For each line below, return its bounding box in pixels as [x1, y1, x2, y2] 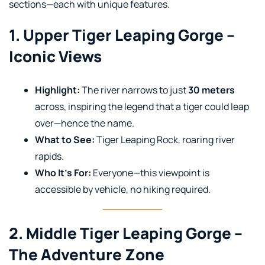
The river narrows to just [80, 83, 188, 96]
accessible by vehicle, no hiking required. [35, 182, 211, 196]
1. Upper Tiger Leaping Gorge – [9, 24, 235, 46]
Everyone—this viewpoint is [91, 166, 209, 179]
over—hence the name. [35, 116, 134, 130]
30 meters [188, 83, 235, 96]
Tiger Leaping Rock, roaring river [95, 132, 235, 146]
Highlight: [35, 83, 80, 96]
